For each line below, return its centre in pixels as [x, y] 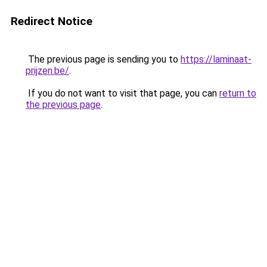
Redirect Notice [52, 21]
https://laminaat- [216, 59]
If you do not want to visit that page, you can [122, 93]
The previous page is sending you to [103, 59]
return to [238, 93]
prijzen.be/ [47, 71]
